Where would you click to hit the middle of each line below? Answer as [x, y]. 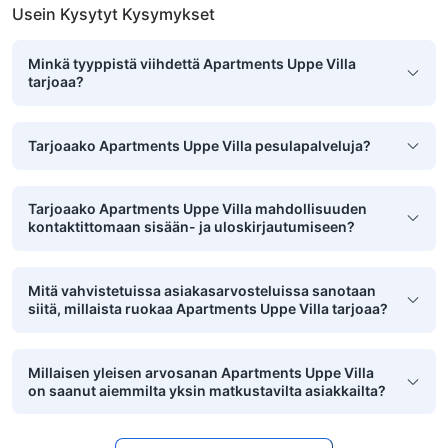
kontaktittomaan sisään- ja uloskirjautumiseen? [191, 227]
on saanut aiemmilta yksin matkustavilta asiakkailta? [207, 390]
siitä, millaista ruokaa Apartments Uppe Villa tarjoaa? [208, 308]
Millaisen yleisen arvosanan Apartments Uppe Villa [201, 372]
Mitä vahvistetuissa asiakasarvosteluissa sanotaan [202, 290]
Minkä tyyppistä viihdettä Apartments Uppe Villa [192, 64]
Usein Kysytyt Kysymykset [113, 14]
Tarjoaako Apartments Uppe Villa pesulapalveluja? [199, 145]
